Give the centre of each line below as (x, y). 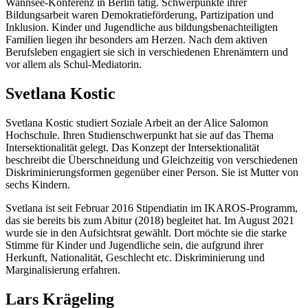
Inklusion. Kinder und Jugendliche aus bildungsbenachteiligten (142, 27)
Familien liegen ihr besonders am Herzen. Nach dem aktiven (136, 40)
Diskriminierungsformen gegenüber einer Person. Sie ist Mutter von (152, 172)
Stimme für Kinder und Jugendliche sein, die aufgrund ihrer (134, 245)
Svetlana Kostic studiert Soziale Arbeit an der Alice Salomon (137, 122)
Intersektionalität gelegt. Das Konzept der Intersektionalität (132, 147)
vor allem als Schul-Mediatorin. (74, 65)
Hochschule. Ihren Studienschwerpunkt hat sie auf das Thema (140, 135)
